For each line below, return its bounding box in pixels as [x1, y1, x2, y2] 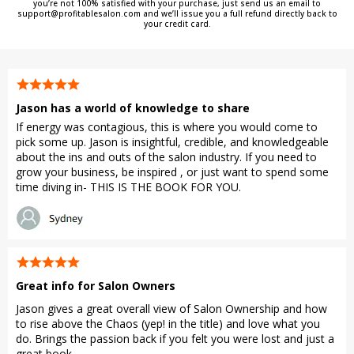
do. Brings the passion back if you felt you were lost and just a [16, 331, 334, 347]
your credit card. [143, 17, 211, 29]
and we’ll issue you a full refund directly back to [140, 7, 337, 19]
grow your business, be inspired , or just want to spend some [16, 164, 329, 179]
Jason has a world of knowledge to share [16, 100, 250, 115]
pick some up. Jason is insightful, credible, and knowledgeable [16, 134, 329, 149]
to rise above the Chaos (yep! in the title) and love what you [16, 316, 320, 332]
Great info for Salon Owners [16, 278, 175, 294]
